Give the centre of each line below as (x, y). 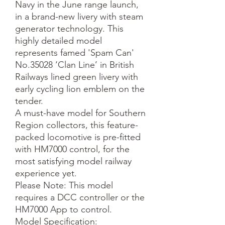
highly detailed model (59, 40)
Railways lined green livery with (77, 77)
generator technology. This (69, 28)
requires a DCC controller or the (80, 197)
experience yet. (46, 173)
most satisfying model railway (73, 161)
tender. (29, 101)
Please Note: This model (64, 185)
